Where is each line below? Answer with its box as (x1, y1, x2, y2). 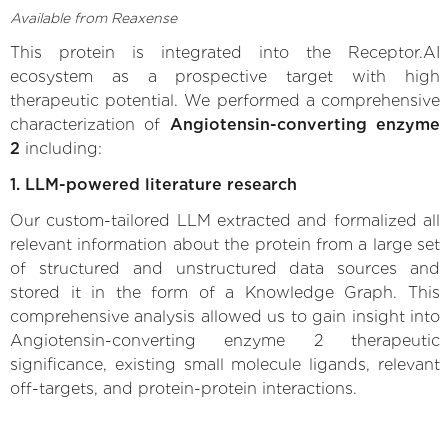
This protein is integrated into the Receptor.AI (10, 42, 440, 62)
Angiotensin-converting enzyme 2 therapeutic (10, 330, 440, 350)
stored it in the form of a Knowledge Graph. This (10, 282, 440, 302)
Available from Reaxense (10, 9, 177, 26)
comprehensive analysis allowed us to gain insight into (10, 306, 440, 326)
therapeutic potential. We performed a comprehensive (10, 90, 440, 110)
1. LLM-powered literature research (10, 174, 297, 194)
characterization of (10, 114, 170, 134)
